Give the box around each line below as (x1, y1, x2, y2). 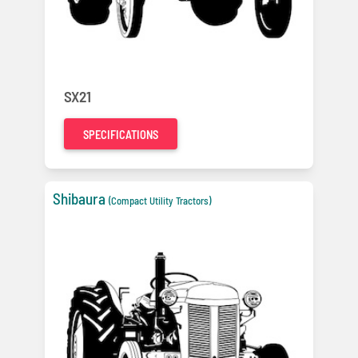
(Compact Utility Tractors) (109, 193, 211, 207)
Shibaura (53, 189, 105, 208)
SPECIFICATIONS (83, 127, 158, 141)
